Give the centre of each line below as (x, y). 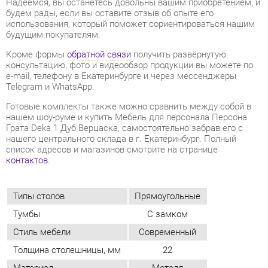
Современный (161, 158)
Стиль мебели (40, 158)
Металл (161, 193)
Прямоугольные (161, 124)
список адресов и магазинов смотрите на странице (107, 79)
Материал (32, 193)
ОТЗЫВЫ (25, 243)
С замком (161, 141)
